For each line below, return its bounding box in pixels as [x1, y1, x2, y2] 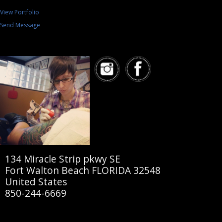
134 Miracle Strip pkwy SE [4, 152, 120, 166]
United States [4, 175, 67, 189]
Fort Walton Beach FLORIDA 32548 [4, 164, 161, 177]
